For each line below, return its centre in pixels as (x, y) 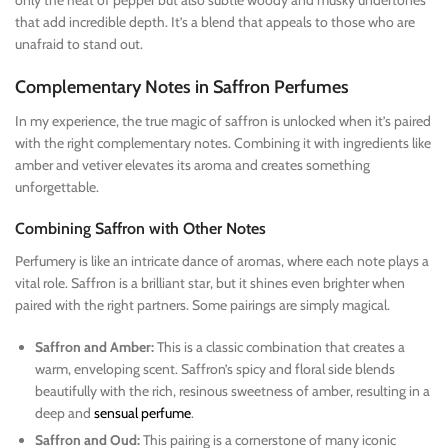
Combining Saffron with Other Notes (140, 228)
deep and (64, 412)
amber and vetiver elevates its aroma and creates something (192, 164)
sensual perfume (142, 412)
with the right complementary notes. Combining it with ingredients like (223, 142)
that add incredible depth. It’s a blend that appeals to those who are (215, 21)
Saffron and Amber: (94, 346)
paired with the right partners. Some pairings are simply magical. (202, 304)
